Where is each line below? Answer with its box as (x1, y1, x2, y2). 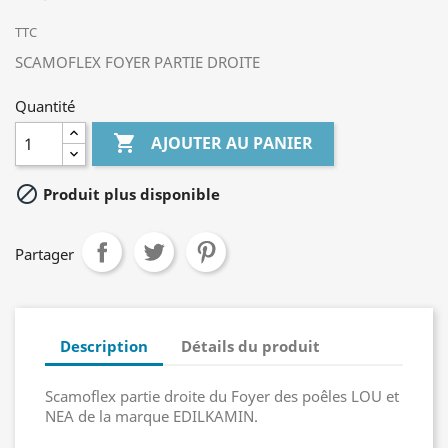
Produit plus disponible (39, 184, 220, 205)
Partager (15, 244, 74, 264)
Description (60, 335, 148, 356)
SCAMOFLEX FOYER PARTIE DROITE (15, 52, 260, 72)
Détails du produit (181, 335, 321, 356)
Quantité (15, 96, 75, 116)
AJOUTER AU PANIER (151, 132, 314, 155)
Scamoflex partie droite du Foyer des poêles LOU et (45, 386, 399, 406)
